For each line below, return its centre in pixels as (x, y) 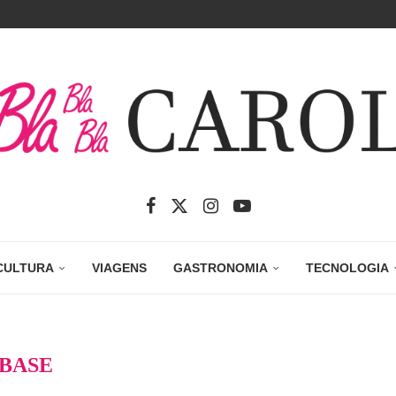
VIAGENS (119, 268)
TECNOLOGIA (347, 268)
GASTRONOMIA (221, 268)
